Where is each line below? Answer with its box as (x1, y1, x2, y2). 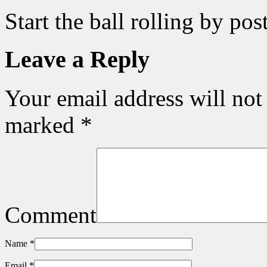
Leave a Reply (5, 46, 150, 73)
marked (5, 112, 80, 138)
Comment (5, 202, 97, 228)
